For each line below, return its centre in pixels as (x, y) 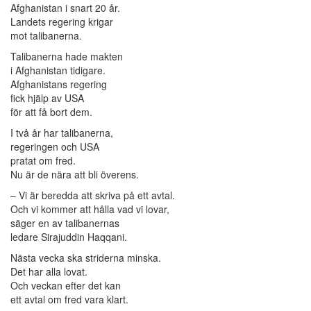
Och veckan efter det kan (66, 286)
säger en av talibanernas (65, 223)
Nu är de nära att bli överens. (75, 175)
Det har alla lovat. (49, 272)
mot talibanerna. (46, 36)
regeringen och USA (55, 147)
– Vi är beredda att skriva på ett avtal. (93, 195)
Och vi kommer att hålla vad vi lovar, (90, 209)
